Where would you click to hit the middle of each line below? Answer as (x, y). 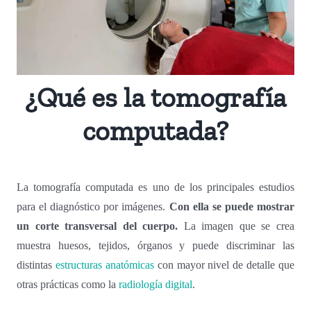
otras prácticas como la (68, 284)
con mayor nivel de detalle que (224, 264)
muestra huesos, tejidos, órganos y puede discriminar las (155, 245)
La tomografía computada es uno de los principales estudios (155, 187)
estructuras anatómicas (104, 264)
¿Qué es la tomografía (155, 97)
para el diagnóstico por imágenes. (93, 206)
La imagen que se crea (236, 226)
